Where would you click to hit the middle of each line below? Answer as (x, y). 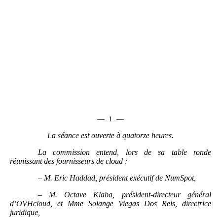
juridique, (25, 213)
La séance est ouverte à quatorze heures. (110, 136)
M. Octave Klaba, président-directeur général (130, 195)
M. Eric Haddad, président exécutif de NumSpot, (120, 178)
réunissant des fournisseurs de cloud (66, 161)
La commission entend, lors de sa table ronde (124, 152)
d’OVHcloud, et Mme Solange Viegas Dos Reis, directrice (110, 204)
